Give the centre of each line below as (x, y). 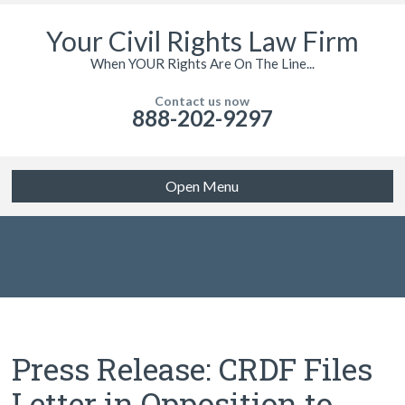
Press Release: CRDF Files (193, 368)
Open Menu (202, 186)
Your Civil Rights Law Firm (202, 41)
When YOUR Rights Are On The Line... (202, 63)
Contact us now (202, 101)
